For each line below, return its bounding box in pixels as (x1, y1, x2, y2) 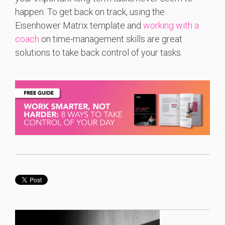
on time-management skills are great (39, 34, 182, 45)
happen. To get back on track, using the (15, 7, 165, 18)
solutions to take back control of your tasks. (15, 47, 182, 58)
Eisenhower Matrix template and (15, 20, 143, 31)
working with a (143, 20, 199, 31)
